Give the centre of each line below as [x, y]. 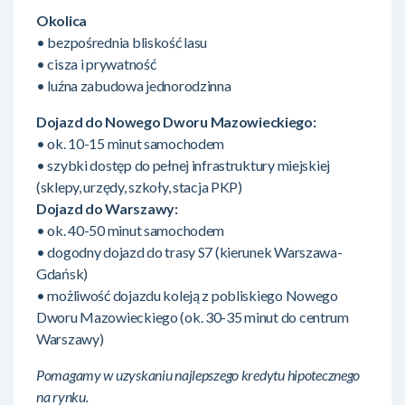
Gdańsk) [62, 273]
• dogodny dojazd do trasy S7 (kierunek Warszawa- [189, 251]
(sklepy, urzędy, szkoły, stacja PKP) [139, 186]
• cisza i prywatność [96, 63]
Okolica [62, 20]
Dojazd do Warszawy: [107, 208]
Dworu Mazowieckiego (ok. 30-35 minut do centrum [193, 316]
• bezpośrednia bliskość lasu [122, 42]
